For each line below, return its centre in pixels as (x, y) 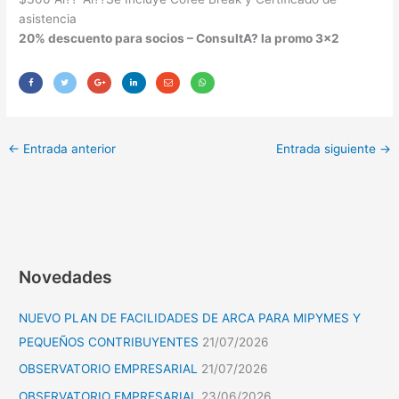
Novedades (66, 277)
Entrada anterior (68, 149)
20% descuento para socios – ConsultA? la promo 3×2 (179, 38)
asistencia (48, 18)
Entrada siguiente (327, 149)
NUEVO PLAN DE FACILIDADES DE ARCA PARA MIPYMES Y (190, 318)
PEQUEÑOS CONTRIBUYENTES (109, 342)
